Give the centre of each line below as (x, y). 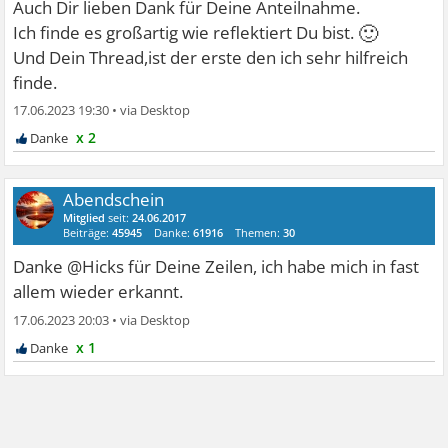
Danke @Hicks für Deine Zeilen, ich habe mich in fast (216, 267)
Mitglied (84, 218)
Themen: (259, 233)
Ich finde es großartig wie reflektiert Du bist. (186, 33)
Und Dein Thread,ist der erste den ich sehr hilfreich (211, 58)
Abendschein (114, 200)
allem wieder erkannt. (98, 292)
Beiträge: (88, 233)
